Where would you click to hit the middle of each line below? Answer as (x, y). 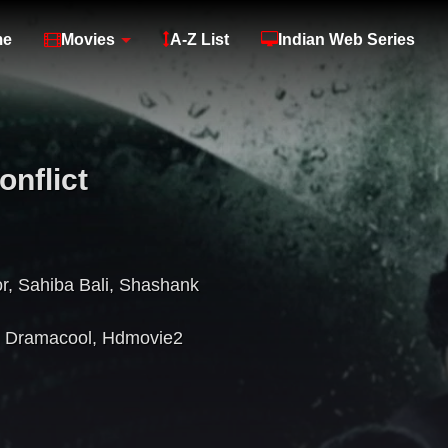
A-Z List (199, 39)
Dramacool (48, 338)
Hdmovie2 (142, 338)
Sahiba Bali (63, 285)
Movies (88, 39)
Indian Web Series (346, 39)
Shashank (159, 285)
